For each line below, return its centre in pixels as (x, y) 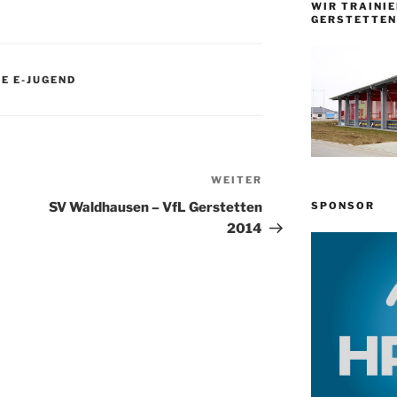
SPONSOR (343, 206)
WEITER (237, 180)
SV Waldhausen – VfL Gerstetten (156, 208)
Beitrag (288, 204)
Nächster (294, 183)
